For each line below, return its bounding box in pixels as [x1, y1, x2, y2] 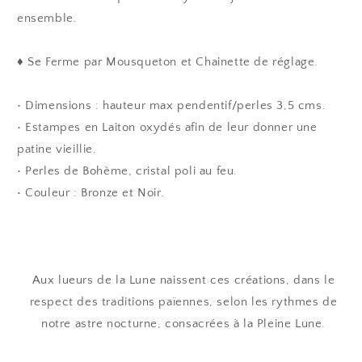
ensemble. [17, 11, 78, 25]
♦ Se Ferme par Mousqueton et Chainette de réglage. [17, 54, 319, 69]
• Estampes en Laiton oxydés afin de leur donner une [17, 120, 318, 134]
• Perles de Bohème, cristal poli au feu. [17, 163, 242, 178]
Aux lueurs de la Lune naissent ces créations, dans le [32, 272, 335, 287]
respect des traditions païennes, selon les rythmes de [29, 294, 338, 309]
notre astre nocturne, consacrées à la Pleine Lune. [40, 316, 326, 330]
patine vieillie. [17, 141, 97, 156]
